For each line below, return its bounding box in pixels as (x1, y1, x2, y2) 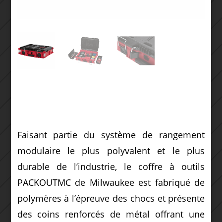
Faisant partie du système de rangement (17, 128, 205, 141)
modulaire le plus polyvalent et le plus (17, 144, 205, 157)
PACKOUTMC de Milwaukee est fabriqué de (17, 176, 205, 188)
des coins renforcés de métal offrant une (17, 208, 205, 220)
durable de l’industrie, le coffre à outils (17, 160, 205, 172)
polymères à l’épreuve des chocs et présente (17, 192, 205, 204)
